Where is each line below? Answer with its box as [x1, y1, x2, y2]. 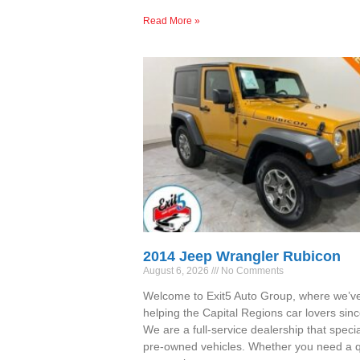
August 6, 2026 [143, 265, 211, 277]
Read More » [143, 14, 200, 27]
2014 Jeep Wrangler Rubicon [143, 248, 341, 265]
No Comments [219, 265, 284, 277]
